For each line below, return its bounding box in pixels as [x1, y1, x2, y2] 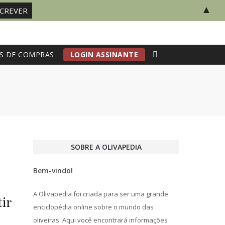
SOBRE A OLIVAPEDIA [70, 142, 142, 152]
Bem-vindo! [33, 166, 73, 175]
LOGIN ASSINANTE [70, 50, 139, 59]
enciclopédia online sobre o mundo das [33, 202, 154, 211]
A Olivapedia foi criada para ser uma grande [33, 189, 168, 198]
